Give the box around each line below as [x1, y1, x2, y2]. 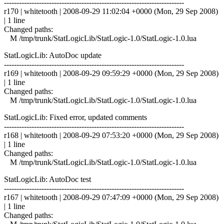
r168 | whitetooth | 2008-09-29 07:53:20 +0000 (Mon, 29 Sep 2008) [4, 130, 218, 139]
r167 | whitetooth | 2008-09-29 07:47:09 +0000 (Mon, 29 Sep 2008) [4, 192, 218, 201]
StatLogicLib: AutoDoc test [4, 174, 91, 183]
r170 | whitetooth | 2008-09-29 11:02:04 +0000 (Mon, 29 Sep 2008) [4, 6, 218, 15]
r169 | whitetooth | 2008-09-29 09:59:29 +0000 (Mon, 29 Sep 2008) [4, 68, 218, 77]
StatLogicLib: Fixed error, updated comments [4, 112, 147, 121]
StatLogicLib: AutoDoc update [4, 50, 101, 59]
